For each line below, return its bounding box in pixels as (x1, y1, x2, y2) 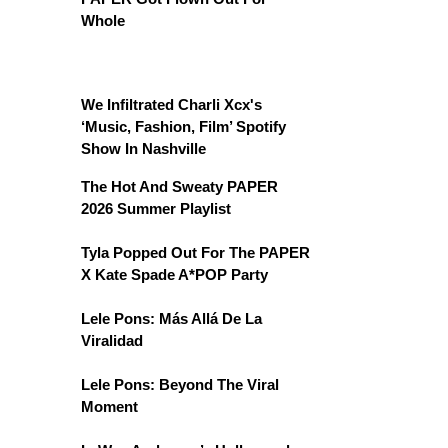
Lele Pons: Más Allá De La (81, 310, 262, 328)
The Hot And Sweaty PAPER (81, 178, 278, 196)
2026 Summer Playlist (81, 200, 231, 218)
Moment (81, 398, 138, 416)
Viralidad (81, 332, 143, 350)
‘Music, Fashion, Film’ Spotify (81, 118, 286, 136)
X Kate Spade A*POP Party (81, 266, 268, 284)
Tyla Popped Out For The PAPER (81, 244, 310, 262)
